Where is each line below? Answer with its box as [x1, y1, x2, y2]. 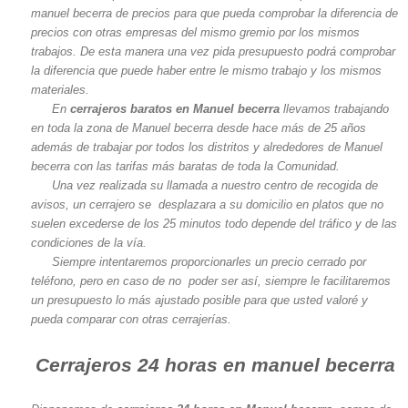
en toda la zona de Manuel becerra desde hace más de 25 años [31, 120, 366, 135]
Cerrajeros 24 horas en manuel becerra [35, 353, 395, 376]
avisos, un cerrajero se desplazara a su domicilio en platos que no [31, 197, 383, 211]
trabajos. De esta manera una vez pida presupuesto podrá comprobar [31, 44, 395, 58]
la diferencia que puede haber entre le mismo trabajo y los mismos [31, 63, 382, 77]
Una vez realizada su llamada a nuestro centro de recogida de [52, 178, 379, 192]
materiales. [31, 82, 89, 97]
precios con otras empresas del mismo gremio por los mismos [31, 25, 360, 39]
